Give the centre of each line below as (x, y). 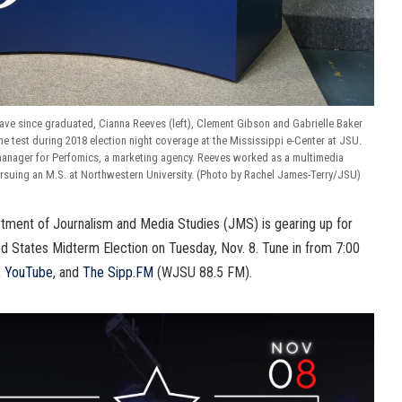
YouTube (29, 272)
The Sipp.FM (116, 272)
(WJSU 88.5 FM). (203, 272)
